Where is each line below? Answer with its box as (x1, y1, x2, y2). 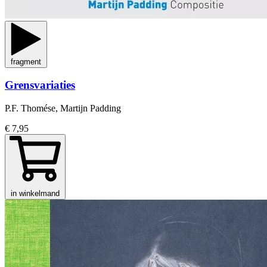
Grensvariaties (5, 79, 75, 92)
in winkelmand (11, 189, 60, 198)
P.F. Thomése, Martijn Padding (5, 103, 121, 113)
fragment (11, 57, 41, 66)
